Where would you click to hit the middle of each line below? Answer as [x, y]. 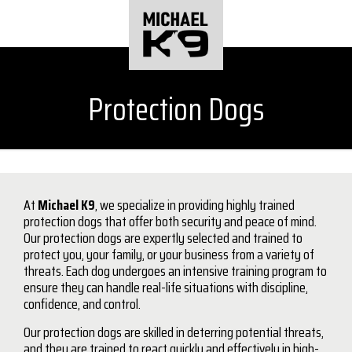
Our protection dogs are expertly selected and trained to [163, 238]
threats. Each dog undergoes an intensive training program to [175, 271]
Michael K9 [66, 205]
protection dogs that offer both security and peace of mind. [170, 222]
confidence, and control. [82, 304]
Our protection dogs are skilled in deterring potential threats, [174, 332]
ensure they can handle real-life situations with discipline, [166, 288]
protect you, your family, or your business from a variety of [169, 255]
